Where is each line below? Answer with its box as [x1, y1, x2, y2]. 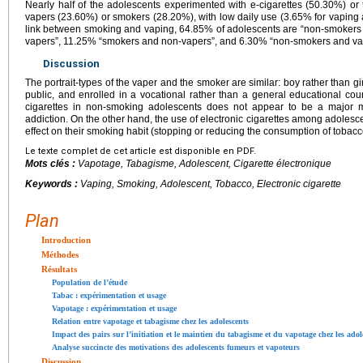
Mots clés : [25, 157, 78, 169]
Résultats [41, 263, 77, 274]
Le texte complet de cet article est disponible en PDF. [25, 145, 256, 156]
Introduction [41, 234, 91, 245]
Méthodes [41, 249, 79, 259]
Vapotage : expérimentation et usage [52, 303, 177, 313]
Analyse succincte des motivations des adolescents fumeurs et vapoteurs [52, 342, 300, 352]
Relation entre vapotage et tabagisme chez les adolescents [52, 316, 249, 326]
